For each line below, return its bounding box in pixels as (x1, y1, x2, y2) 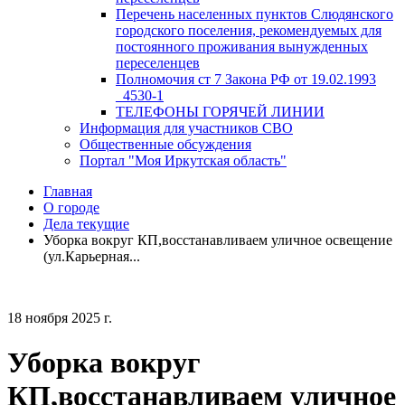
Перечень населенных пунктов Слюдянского (116, 6, 393, 23)
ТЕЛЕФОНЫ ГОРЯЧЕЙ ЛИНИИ (116, 104, 325, 120)
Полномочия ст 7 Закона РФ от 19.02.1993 (116, 71, 376, 88)
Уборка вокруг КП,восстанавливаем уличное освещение (43, 232, 392, 249)
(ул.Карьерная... (43, 249, 140, 265)
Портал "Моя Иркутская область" (80, 153, 287, 169)
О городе (43, 200, 99, 216)
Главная (43, 184, 92, 200)
